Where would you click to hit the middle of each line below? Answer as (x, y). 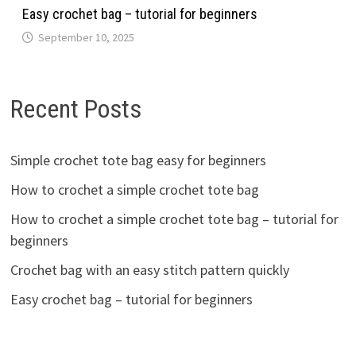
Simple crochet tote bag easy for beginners (138, 160)
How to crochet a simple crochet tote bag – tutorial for (174, 219)
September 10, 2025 (86, 38)
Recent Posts (75, 109)
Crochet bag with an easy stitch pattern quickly (149, 269)
